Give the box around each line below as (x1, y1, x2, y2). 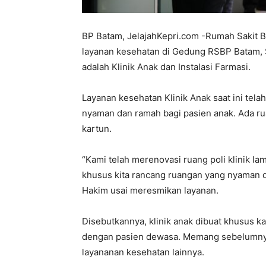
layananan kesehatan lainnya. (82, 246, 204, 258)
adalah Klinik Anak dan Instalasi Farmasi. (82, 61, 251, 72)
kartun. (82, 123, 112, 134)
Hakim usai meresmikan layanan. (82, 185, 218, 196)
